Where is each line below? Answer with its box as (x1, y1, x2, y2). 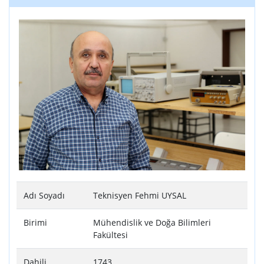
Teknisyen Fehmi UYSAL (93, 190, 186, 202)
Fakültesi (93, 229, 128, 241)
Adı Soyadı (24, 190, 65, 202)
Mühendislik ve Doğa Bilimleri (93, 217, 211, 229)
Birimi (24, 217, 47, 229)
